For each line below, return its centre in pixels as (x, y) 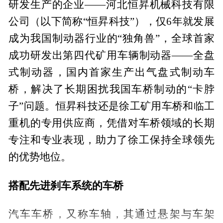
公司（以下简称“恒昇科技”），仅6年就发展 (111, 21)
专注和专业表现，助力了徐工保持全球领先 (111, 140)
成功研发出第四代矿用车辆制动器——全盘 (111, 55)
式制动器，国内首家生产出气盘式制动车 (111, 72)
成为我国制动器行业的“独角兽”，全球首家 (111, 38)
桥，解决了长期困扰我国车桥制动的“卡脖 (111, 89)
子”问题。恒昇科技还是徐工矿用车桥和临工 (111, 106)
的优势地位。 (40, 157)
